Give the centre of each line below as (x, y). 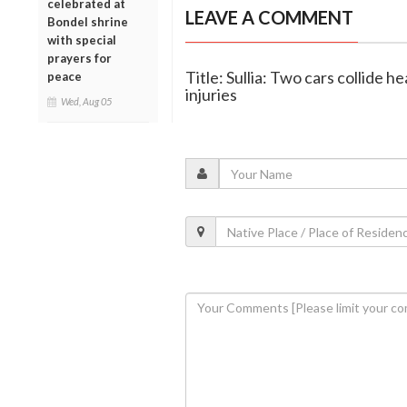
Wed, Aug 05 (86, 101)
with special (82, 40)
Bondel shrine (88, 21)
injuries (211, 95)
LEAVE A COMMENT (269, 18)
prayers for (79, 58)
